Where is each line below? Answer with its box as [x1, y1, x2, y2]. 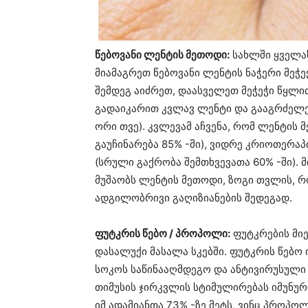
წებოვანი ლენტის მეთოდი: [95, 48, 230, 62]
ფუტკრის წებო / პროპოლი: [95, 227, 230, 241]
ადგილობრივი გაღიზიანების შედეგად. [95, 191, 292, 205]
